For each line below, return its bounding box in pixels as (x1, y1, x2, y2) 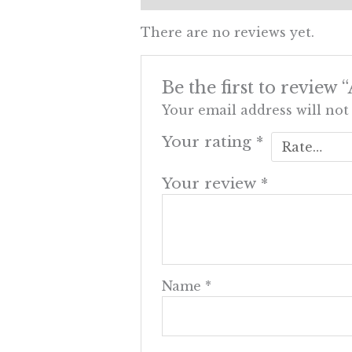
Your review (162, 173, 262, 192)
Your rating (162, 131, 257, 151)
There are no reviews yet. (140, 24, 314, 41)
